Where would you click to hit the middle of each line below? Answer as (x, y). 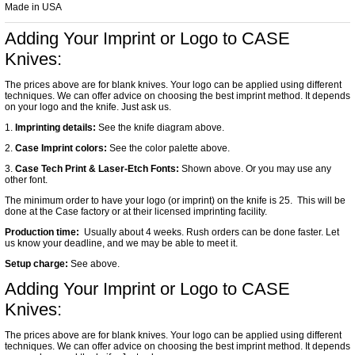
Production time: (42, 232)
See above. (95, 264)
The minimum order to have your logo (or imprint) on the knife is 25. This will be (175, 200)
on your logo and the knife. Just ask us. (88, 107)
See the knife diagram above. (160, 128)
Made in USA (33, 7)
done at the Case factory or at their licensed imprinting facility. (136, 212)
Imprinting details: (55, 128)
